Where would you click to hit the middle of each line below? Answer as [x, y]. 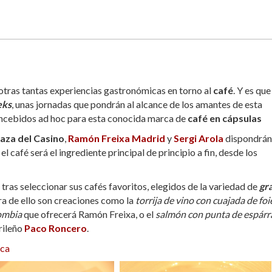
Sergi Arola [199, 138]
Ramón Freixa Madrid [117, 138]
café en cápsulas [225, 118]
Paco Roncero [56, 228]
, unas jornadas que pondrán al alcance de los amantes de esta [137, 104]
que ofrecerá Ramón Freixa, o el [89, 214]
